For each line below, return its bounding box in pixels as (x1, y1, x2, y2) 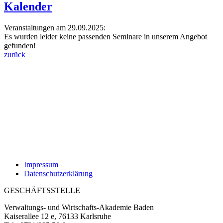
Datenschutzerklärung (24, 169, 93, 178)
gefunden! (4, 41, 36, 50)
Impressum (24, 160, 58, 169)
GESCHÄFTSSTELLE (4, 186, 80, 195)
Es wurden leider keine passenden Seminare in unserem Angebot (4, 32, 207, 41)
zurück (4, 50, 25, 59)
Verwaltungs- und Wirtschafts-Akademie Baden (4, 203, 154, 212)
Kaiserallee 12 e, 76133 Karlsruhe (4, 212, 111, 221)
